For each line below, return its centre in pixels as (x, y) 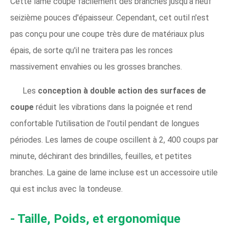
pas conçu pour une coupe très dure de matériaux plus (107, 34)
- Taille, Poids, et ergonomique (95, 219)
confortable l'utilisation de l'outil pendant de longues (105, 123)
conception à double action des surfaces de (122, 91)
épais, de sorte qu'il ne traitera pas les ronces (91, 50)
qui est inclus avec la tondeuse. (66, 189)
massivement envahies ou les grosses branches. (96, 67)
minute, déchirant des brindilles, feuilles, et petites (101, 156)
